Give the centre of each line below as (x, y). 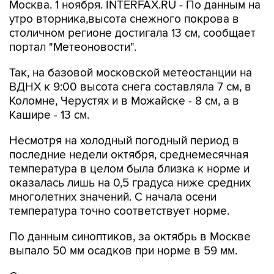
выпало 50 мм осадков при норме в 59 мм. (123, 251)
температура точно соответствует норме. (119, 211)
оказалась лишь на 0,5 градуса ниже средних (130, 183)
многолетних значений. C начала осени (113, 197)
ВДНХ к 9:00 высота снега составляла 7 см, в (130, 87)
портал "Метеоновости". (73, 47)
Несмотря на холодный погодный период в (124, 141)
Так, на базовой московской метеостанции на (131, 73)
